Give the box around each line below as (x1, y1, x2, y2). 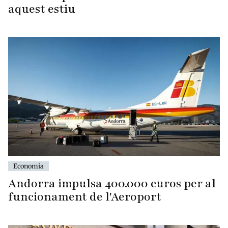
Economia (13, 162, 44, 170)
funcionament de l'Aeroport (8, 189, 161, 205)
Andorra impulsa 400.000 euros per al (8, 176, 216, 192)
